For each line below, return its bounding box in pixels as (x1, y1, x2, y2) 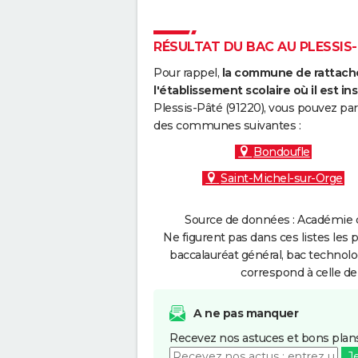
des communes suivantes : (153, 118, 300, 133)
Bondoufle (253, 145, 310, 159)
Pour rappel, (153, 66, 222, 80)
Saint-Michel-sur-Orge (221, 171, 343, 185)
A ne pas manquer (193, 306, 298, 320)
